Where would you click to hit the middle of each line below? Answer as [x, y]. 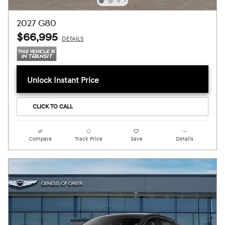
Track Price [88, 139]
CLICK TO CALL [52, 106]
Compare [41, 139]
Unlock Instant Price [63, 81]
